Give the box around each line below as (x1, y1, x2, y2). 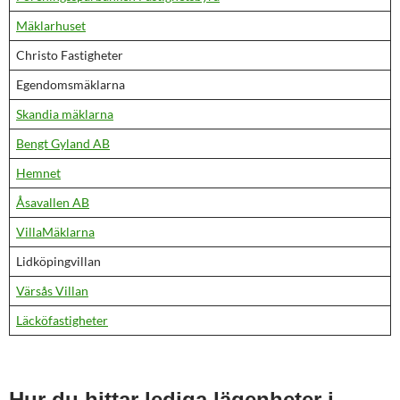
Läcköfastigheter (16, 312, 108, 328)
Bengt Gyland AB (16, 136, 110, 151)
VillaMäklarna (16, 224, 95, 239)
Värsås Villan (16, 283, 88, 298)
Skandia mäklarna (16, 106, 113, 121)
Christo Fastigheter (16, 47, 123, 62)
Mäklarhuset (16, 18, 86, 33)
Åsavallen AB (16, 195, 89, 210)
